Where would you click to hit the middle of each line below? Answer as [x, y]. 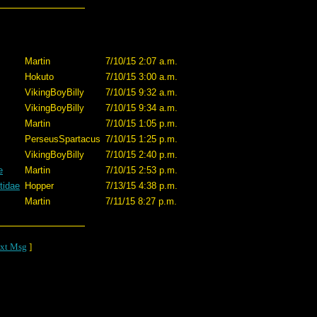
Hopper [39, 186]
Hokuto [39, 77]
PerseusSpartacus [63, 139]
